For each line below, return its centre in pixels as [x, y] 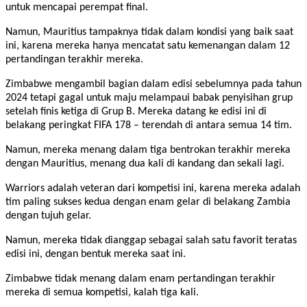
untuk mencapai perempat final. [77, 7]
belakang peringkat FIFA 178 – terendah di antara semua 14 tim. [149, 125]
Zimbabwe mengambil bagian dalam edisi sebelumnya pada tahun [153, 84]
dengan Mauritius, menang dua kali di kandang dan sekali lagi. [145, 163]
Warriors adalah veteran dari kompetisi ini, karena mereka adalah [153, 188]
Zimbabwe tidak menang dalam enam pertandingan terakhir [140, 279]
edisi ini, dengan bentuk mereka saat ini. [96, 254]
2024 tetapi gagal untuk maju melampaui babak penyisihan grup [149, 98]
